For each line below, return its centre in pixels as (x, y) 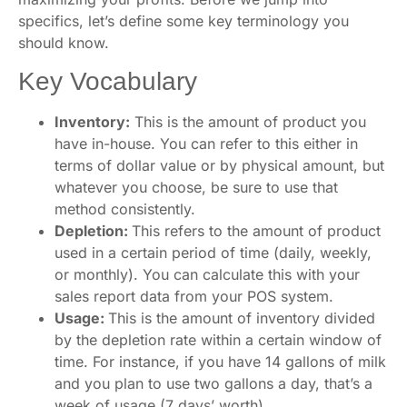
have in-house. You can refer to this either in (206, 144)
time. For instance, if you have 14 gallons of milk (220, 362)
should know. (64, 42)
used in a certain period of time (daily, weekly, (213, 253)
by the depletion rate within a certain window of (218, 340)
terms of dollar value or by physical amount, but (219, 166)
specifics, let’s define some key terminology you (184, 20)
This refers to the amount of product (256, 231)
